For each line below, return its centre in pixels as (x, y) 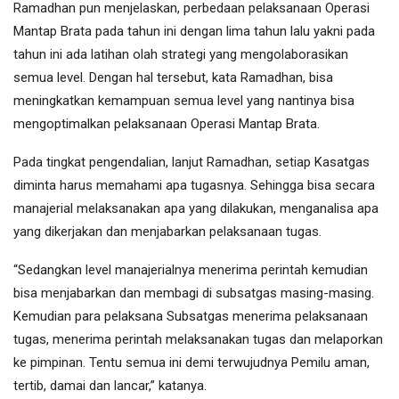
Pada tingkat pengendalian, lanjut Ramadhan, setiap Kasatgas (191, 163)
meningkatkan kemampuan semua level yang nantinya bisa (184, 101)
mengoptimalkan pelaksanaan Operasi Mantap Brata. (167, 124)
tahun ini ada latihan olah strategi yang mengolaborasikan (181, 55)
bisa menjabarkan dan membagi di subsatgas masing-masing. (194, 293)
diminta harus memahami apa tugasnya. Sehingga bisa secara (194, 186)
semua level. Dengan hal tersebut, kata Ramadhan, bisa (173, 78)
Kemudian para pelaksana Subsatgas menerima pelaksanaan (191, 317)
